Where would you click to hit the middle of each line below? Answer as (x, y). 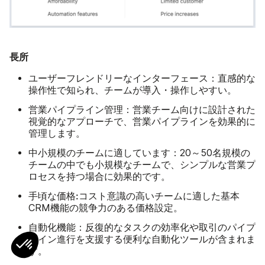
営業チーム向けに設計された (194, 109)
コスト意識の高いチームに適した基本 (159, 196)
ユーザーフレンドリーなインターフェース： (123, 78)
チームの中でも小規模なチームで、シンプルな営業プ (142, 164)
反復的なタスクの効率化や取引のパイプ (170, 227)
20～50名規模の (215, 153)
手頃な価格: (54, 195)
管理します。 (57, 133)
